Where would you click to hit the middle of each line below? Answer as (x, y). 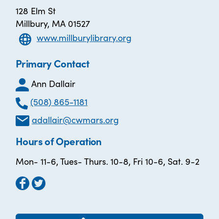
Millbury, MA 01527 (53, 23)
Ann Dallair (53, 83)
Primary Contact (53, 63)
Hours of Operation (59, 141)
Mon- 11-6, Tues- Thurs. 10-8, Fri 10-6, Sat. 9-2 (108, 161)
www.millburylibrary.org (84, 38)
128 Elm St (36, 11)
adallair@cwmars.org (76, 119)
